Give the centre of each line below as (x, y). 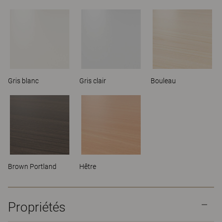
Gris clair (93, 81)
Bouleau (163, 81)
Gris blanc (23, 81)
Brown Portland (32, 166)
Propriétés (37, 207)
